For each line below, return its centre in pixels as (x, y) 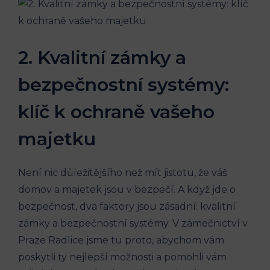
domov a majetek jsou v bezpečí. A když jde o (127, 189)
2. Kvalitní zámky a (102, 57)
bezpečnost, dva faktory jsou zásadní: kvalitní (127, 206)
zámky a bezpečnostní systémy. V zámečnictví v (133, 223)
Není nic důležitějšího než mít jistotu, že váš (123, 172)
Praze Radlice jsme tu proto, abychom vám (121, 240)
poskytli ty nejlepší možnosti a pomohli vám (122, 257)
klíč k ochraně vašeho (116, 111)
